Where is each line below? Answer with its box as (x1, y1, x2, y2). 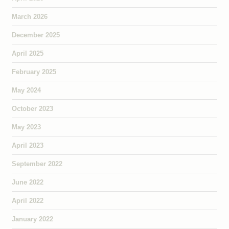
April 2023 (11, 141, 43, 149)
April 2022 (11, 196, 43, 204)
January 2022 (11, 215, 53, 223)
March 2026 (11, 12, 48, 20)
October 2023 (11, 104, 53, 112)
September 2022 (11, 159, 62, 168)
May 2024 (11, 86, 41, 94)
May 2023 (11, 123, 41, 131)
